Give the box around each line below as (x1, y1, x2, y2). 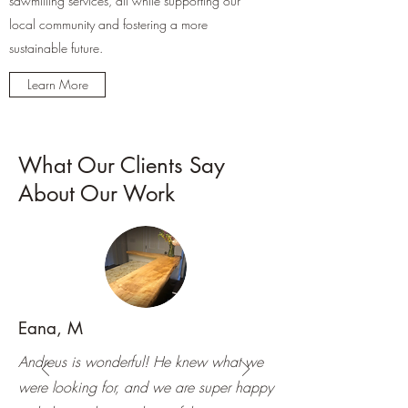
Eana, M (18, 317, 83, 341)
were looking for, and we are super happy (18, 377, 273, 398)
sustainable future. (9, 39, 103, 57)
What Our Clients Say (18, 151, 225, 180)
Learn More (26, 76, 88, 94)
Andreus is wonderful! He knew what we (18, 352, 263, 372)
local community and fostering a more (9, 15, 208, 34)
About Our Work (18, 179, 175, 209)
